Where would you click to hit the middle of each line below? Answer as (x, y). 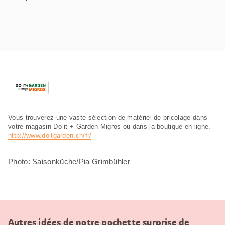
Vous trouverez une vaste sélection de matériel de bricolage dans (108, 117)
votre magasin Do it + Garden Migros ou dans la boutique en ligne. (109, 126)
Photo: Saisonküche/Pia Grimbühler (69, 161)
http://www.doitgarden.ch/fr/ (50, 135)
